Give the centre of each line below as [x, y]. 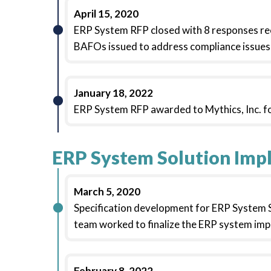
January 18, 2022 [113, 93]
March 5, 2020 [107, 191]
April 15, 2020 [106, 14]
